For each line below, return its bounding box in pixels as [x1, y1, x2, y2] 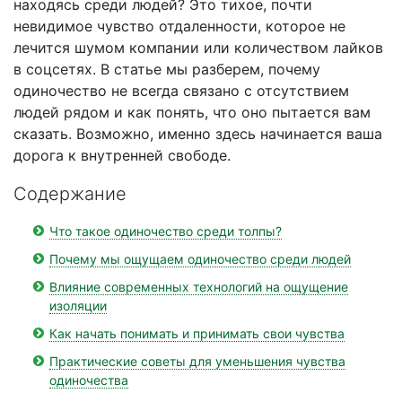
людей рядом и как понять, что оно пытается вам [13, 103, 371, 121]
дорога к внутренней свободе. [13, 146, 231, 164]
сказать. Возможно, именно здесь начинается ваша [13, 125, 382, 143]
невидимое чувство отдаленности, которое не [13, 17, 345, 35]
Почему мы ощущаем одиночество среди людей [49, 251, 351, 267]
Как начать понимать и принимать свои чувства [49, 326, 345, 341]
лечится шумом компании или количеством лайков [13, 39, 383, 57]
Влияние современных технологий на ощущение [49, 279, 348, 294]
